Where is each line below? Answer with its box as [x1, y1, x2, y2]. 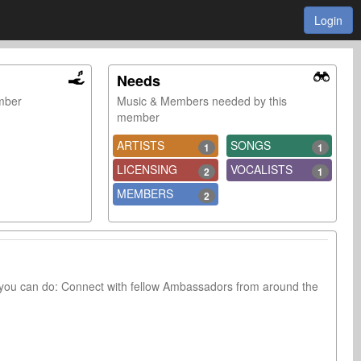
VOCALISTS [230, 161, 293, 177]
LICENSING [116, 161, 177, 177]
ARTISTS [116, 137, 164, 153]
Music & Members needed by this [116, 93, 287, 109]
